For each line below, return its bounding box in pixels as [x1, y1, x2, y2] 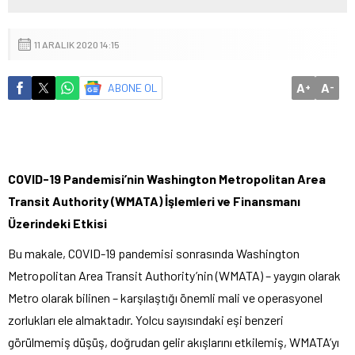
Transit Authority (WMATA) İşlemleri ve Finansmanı [8, 193, 300, 208]
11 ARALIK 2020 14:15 [34, 38, 120, 50]
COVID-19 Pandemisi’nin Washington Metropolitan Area [8, 170, 326, 186]
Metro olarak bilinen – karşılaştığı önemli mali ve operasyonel [8, 289, 323, 305]
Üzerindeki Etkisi [8, 215, 107, 231]
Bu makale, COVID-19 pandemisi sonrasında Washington [8, 245, 300, 261]
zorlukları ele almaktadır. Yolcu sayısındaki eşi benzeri [8, 311, 284, 327]
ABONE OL [108, 80, 158, 94]
